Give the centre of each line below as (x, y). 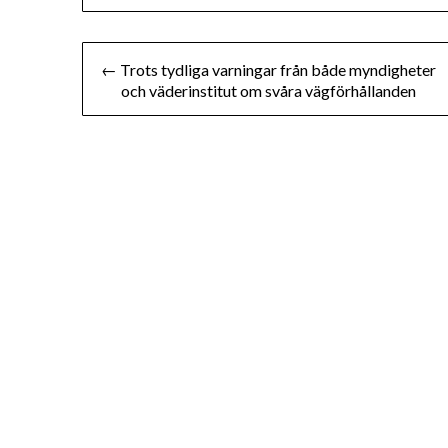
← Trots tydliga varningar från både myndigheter (269, 70)
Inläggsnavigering (176, 61)
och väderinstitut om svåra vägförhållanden (269, 91)
